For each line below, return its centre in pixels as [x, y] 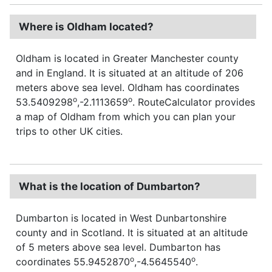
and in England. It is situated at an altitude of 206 [130, 73]
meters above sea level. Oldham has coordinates [127, 87]
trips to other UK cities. [69, 131]
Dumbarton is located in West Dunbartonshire [121, 218]
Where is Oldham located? [86, 26]
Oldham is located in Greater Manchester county [127, 58]
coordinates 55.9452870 [73, 261]
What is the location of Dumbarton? [110, 186]
